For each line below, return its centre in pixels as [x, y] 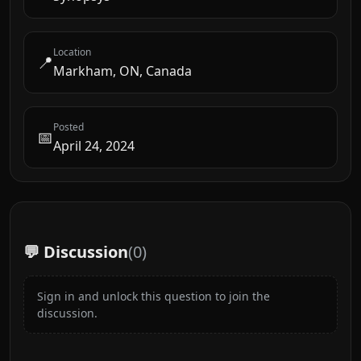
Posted [68, 127]
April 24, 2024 [94, 146]
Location [72, 52]
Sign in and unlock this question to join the [154, 296]
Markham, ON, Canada [122, 71]
